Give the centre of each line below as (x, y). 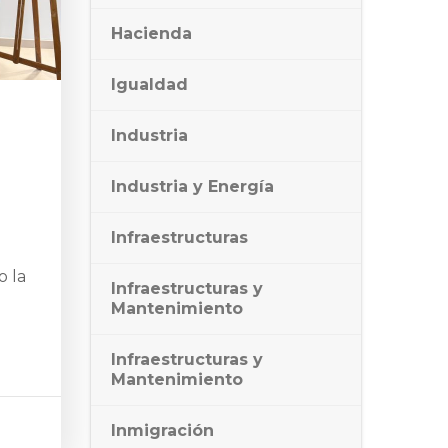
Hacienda (151, 33)
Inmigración (162, 430)
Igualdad (149, 84)
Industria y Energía (192, 186)
